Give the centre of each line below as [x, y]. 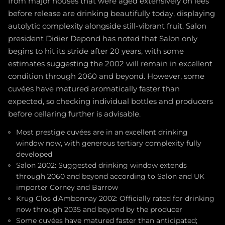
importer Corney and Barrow [67, 187]
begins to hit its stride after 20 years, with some [96, 51]
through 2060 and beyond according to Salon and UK [110, 176]
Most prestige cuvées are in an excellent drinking [102, 132]
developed [34, 154]
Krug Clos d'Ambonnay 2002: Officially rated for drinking [115, 198]
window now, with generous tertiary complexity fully [109, 143]
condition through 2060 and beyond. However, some [106, 76]
